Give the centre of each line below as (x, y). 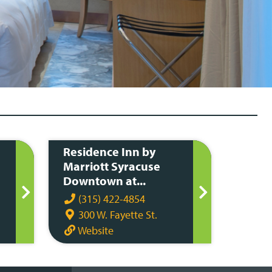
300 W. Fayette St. (117, 215)
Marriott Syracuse (112, 166)
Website (95, 230)
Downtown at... (104, 181)
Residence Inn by (109, 151)
